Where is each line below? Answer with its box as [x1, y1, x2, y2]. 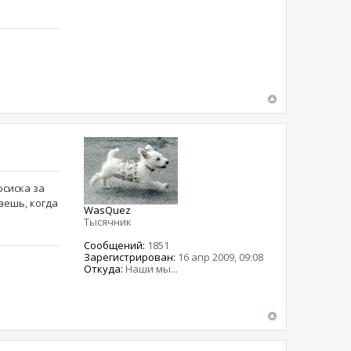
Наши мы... [123, 262, 179, 277]
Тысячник [84, 215, 132, 230]
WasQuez [84, 203, 132, 218]
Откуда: [84, 262, 124, 277]
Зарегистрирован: [84, 250, 176, 265]
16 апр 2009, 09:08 [175, 250, 264, 265]
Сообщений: [84, 238, 146, 253]
